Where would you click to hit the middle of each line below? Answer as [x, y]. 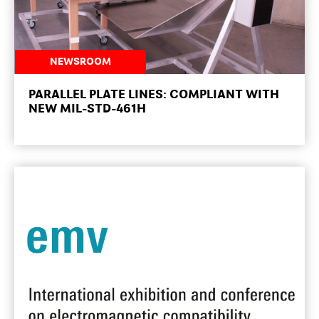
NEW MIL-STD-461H [87, 109]
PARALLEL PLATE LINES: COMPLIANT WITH [154, 95]
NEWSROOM [80, 62]
